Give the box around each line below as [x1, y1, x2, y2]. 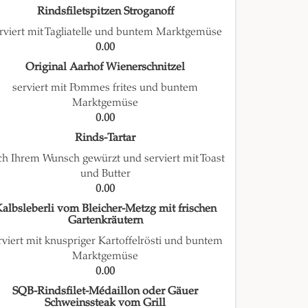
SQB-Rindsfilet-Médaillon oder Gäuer [12, 284, 199, 298]
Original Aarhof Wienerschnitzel [25, 60, 186, 74]
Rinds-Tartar [75, 131, 136, 145]
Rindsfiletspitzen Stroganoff [36, 4, 174, 19]
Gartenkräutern [67, 213, 143, 228]
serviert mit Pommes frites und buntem [12, 80, 199, 94]
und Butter [80, 166, 131, 180]
